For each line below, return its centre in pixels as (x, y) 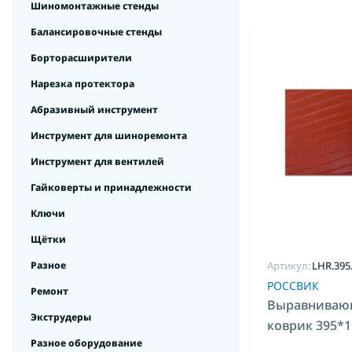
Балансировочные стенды (96, 32)
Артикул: (289, 266)
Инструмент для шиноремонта (109, 136)
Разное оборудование (86, 343)
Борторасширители (81, 58)
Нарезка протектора (82, 84)
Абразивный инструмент (94, 110)
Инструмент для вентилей (97, 161)
